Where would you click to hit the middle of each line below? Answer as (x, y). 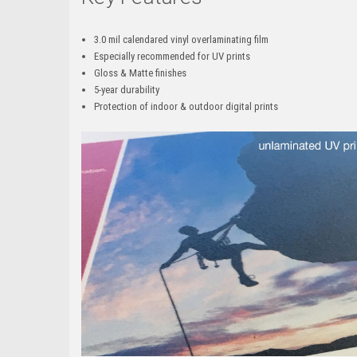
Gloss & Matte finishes (141, 73)
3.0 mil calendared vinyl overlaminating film (182, 39)
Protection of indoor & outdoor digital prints (186, 106)
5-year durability (127, 89)
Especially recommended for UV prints (173, 56)
